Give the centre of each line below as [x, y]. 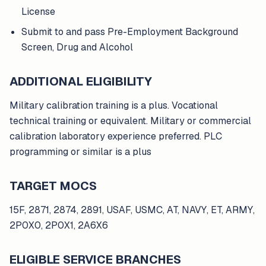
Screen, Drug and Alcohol [77, 47]
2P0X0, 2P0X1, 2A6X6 [59, 225]
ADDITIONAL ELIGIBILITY [81, 81]
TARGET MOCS [53, 186]
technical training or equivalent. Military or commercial [130, 121]
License [38, 12]
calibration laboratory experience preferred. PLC [116, 136]
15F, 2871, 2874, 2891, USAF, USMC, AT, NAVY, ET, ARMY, [132, 210]
